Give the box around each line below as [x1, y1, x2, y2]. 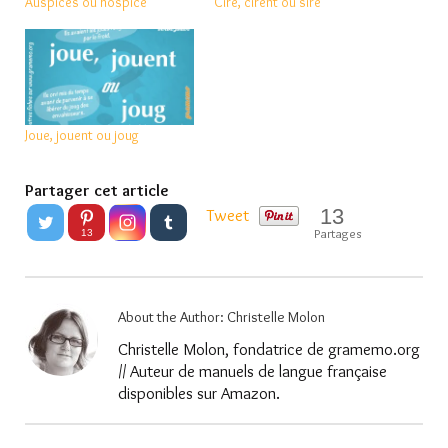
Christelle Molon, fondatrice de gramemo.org [118, 339, 420, 360]
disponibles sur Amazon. [118, 383, 280, 404]
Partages [314, 225, 362, 242]
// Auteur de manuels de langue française [118, 361, 387, 382]
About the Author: [118, 308, 227, 327]
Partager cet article [25, 180, 169, 201]
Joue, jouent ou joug [25, 126, 139, 145]
